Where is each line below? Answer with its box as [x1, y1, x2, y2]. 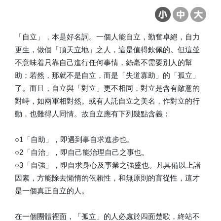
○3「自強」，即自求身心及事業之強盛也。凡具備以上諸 [15, 161, 201, 169]
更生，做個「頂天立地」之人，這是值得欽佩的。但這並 [15, 45, 200, 54]
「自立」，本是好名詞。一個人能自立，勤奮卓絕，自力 [15, 33, 200, 41]
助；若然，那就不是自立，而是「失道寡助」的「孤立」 [15, 71, 200, 79]
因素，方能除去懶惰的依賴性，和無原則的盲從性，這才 [15, 174, 200, 182]
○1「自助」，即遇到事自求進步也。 [15, 135, 134, 144]
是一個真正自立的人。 [15, 186, 89, 195]
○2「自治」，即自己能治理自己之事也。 [15, 148, 149, 156]
